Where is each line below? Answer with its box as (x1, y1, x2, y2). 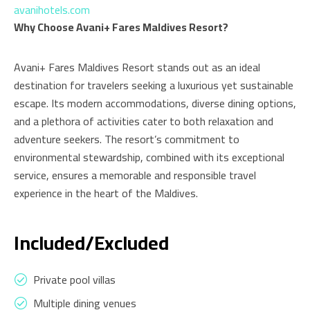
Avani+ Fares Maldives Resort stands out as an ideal (14, 57, 260, 78)
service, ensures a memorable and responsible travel (14, 165, 256, 186)
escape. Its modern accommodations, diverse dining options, (14, 93, 296, 114)
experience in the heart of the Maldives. (14, 183, 198, 204)
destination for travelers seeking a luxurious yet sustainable (14, 75, 293, 96)
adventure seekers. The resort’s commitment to (14, 129, 239, 150)
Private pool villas (33, 269, 116, 291)
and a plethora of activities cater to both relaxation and (14, 111, 273, 132)
